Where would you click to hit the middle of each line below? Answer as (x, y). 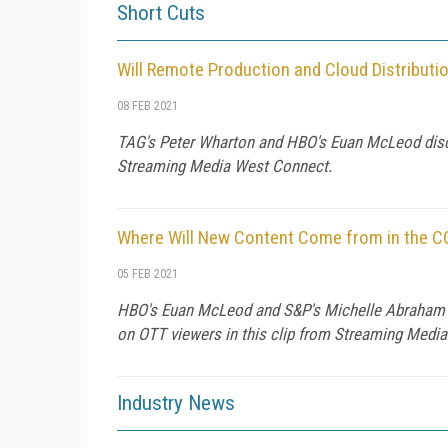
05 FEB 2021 (147, 273)
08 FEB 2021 (147, 105)
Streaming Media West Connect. (224, 165)
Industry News (176, 402)
